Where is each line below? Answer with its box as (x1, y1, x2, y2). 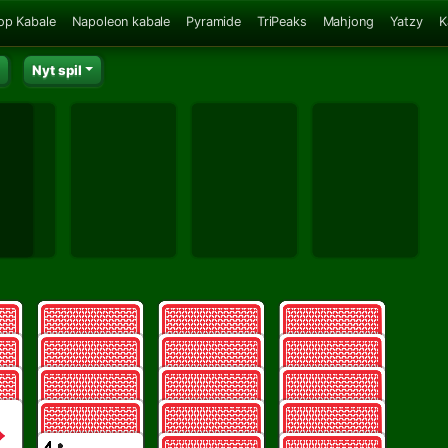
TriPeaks (256, 13, 307, 29)
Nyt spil (31, 61, 82, 78)
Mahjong (322, 13, 374, 29)
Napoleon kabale (71, 13, 171, 29)
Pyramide (186, 13, 241, 29)
